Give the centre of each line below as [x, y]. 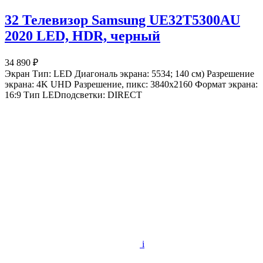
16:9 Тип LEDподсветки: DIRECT [73, 95]
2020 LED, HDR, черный [82, 36]
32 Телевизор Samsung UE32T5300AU [122, 20]
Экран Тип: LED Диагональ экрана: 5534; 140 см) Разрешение [129, 74]
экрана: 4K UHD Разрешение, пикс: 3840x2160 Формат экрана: [131, 85]
